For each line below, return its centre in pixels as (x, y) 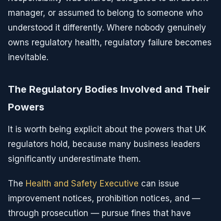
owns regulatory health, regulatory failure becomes (110, 42)
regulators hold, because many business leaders (104, 144)
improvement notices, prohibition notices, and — (104, 198)
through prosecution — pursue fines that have (99, 213)
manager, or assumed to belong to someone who (105, 13)
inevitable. (28, 57)
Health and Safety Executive (82, 184)
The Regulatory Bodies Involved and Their (109, 89)
